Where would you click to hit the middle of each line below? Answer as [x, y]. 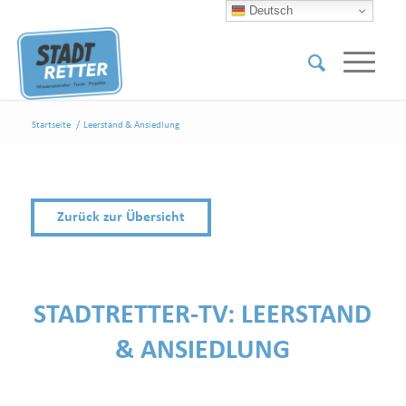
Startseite [51, 126]
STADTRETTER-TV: [138, 316]
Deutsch [270, 10]
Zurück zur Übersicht [121, 217]
